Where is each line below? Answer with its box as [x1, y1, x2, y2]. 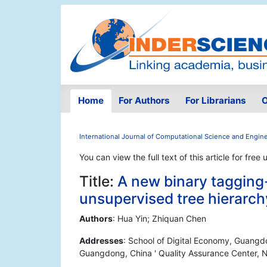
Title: [79, 172, 117, 191]
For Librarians [185, 95, 246, 107]
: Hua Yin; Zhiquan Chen [113, 213, 206, 224]
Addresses [79, 235, 123, 246]
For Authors [119, 95, 170, 107]
